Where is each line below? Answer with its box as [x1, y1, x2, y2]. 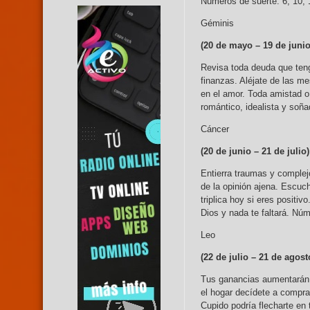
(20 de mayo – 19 [201, 40, 273, 51]
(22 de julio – [201, 252, 259, 263]
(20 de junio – [201, 146, 262, 157]
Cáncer [201, 124, 229, 135]
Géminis [201, 18, 234, 29]
